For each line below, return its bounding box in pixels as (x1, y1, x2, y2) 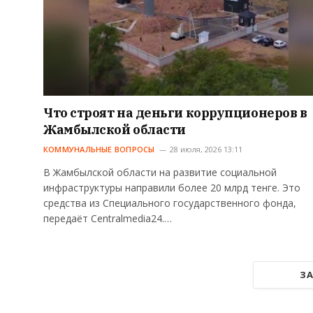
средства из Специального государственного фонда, (43, 196, 296, 210)
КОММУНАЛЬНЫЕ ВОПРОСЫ (43, 144, 155, 155)
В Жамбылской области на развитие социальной (43, 166, 277, 180)
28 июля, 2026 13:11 (170, 144, 243, 155)
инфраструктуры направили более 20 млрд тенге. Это (43, 181, 300, 195)
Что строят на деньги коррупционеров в (43, 105, 307, 122)
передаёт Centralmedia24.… (43, 212, 172, 226)
